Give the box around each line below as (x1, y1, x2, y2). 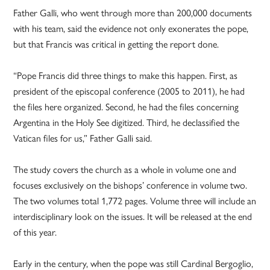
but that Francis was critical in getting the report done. (13, 37, 219, 51)
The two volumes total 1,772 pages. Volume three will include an (13, 193, 257, 208)
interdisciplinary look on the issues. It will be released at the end (13, 209, 253, 224)
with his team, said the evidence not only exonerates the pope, (13, 21, 249, 36)
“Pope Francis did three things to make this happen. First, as (13, 68, 238, 83)
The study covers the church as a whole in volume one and (13, 162, 237, 177)
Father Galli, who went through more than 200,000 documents (13, 5, 253, 20)
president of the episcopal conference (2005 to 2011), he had (13, 84, 245, 98)
